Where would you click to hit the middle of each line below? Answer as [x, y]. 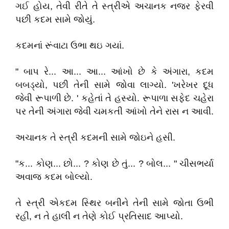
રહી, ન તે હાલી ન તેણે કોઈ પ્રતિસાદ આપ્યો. [99, 216]
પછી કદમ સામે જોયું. [55, 19]
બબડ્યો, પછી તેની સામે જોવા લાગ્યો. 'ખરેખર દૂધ [114, 85]
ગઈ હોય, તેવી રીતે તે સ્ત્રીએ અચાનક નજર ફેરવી [114, 6]
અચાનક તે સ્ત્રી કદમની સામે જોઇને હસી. [95, 138]
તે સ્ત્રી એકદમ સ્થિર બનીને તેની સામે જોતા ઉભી [114, 203]
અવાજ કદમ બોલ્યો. [54, 177]
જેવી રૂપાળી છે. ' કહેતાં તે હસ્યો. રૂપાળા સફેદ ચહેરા [114, 98]
